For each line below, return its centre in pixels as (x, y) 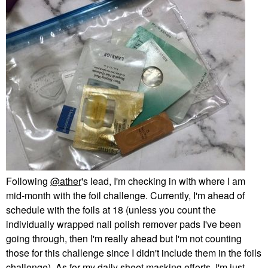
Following (28, 181)
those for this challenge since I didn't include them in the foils (134, 252)
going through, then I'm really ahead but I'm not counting (124, 238)
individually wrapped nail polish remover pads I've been (124, 224)
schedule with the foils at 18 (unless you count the (111, 209)
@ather (66, 181)
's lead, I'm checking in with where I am (163, 181)
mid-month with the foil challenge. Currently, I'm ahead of (125, 195)
